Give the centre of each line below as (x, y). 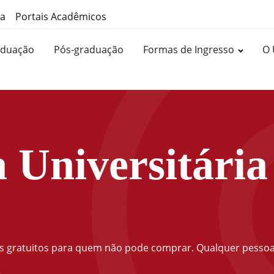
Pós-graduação (89, 50)
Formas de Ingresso (189, 50)
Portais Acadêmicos (61, 17)
